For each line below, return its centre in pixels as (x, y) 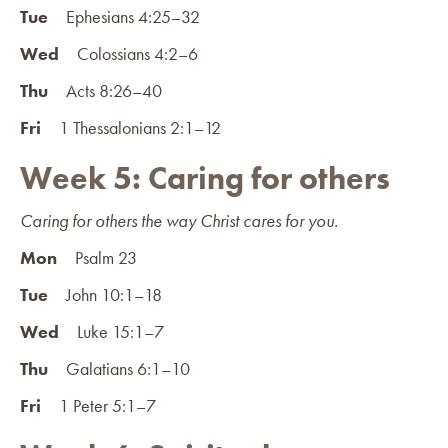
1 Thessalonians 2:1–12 (131, 127)
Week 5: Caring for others (205, 178)
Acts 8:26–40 (105, 90)
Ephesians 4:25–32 (124, 16)
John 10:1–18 (105, 294)
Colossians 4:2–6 (128, 53)
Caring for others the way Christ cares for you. (179, 220)
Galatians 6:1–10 (119, 368)
